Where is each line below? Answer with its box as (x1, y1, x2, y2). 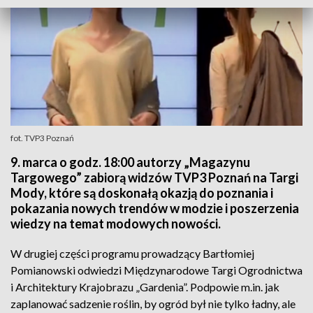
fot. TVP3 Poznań (10, 133, 74, 143)
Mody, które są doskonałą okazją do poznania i (10, 185, 273, 201)
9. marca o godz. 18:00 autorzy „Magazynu (10, 154, 250, 170)
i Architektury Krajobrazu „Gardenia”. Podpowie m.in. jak (10, 280, 279, 293)
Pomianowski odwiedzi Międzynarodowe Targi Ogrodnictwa (10, 263, 303, 277)
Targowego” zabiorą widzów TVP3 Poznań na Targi (10, 170, 298, 185)
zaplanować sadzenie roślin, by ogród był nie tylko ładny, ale (10, 297, 296, 310)
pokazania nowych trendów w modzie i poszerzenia (10, 201, 299, 216)
